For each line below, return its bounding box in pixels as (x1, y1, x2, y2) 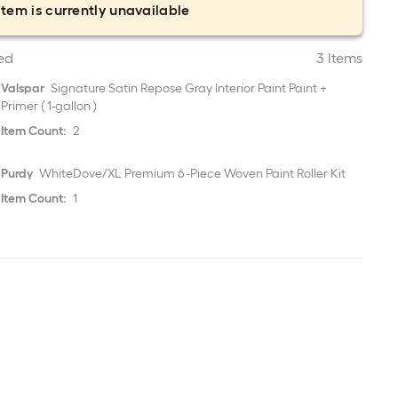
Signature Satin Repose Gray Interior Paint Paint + (48, 81, 328, 96)
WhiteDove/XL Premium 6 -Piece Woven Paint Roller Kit (36, 166, 346, 181)
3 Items (315, 50, 362, 67)
